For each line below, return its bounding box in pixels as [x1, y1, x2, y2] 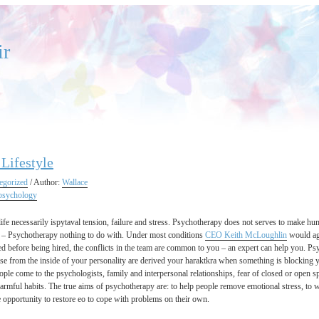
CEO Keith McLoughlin [205, 230, 287, 240]
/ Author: [28, 177, 62, 187]
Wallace [62, 177, 88, 187]
